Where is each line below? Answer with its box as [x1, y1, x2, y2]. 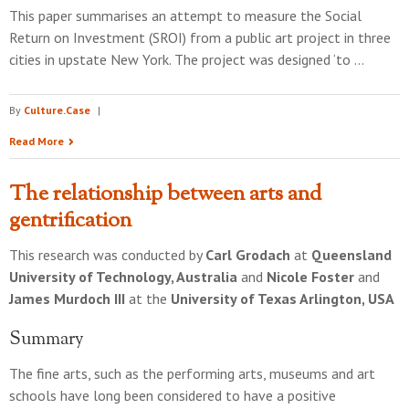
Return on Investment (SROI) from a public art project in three [9, 28, 391, 47]
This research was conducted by [9, 246, 205, 264]
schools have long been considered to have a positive [9, 386, 336, 404]
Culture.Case [24, 103, 90, 117]
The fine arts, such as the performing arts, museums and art [9, 364, 375, 383]
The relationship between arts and [9, 179, 321, 210]
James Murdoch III [9, 289, 125, 308]
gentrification [9, 205, 131, 236]
